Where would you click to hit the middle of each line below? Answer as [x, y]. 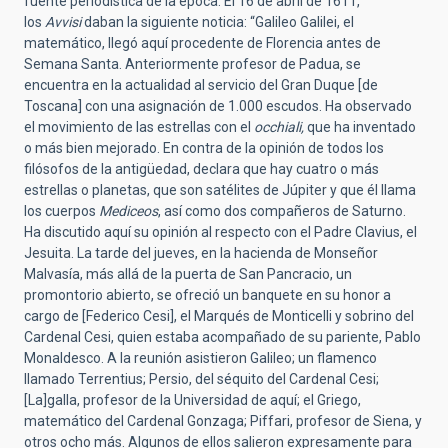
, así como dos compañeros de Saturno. [282, 210]
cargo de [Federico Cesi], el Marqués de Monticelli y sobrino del [219, 315]
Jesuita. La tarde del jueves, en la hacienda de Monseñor [201, 252]
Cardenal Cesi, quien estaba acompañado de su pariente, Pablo [222, 336]
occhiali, [279, 126]
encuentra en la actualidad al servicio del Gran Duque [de [201, 84]
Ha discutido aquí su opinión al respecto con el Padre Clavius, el [220, 231]
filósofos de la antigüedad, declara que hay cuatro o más [201, 168]
